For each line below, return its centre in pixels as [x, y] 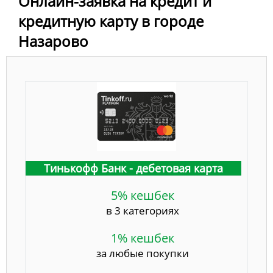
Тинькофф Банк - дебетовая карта [133, 168]
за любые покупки [143, 253]
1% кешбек [143, 238]
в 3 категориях [143, 211]
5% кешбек [143, 196]
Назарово [53, 41]
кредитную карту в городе [111, 21]
